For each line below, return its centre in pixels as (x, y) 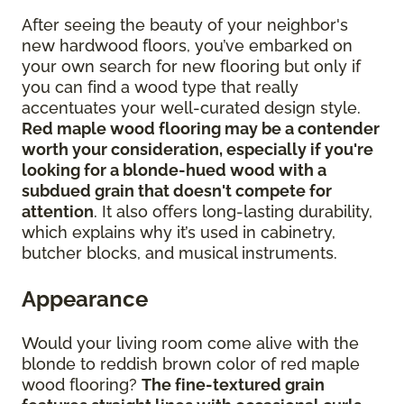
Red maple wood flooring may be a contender (201, 129)
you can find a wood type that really (160, 87)
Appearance (85, 299)
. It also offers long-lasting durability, (233, 212)
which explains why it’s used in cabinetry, (179, 233)
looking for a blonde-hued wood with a (174, 170)
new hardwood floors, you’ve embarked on (187, 46)
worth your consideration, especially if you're (197, 150)
